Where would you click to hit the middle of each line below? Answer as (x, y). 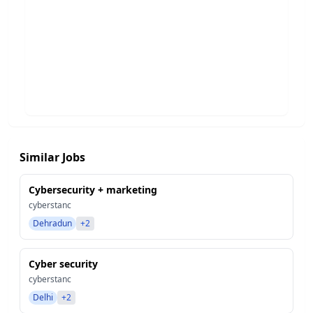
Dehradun (52, 223)
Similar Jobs (52, 157)
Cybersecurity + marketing (93, 190)
